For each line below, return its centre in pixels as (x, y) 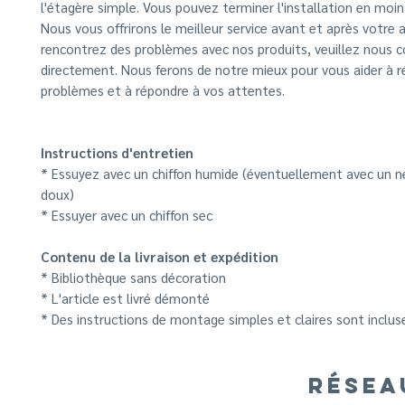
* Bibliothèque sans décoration (133, 277)
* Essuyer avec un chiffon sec (127, 215)
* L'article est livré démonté (125, 298)
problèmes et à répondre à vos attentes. (163, 90)
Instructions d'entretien (117, 152)
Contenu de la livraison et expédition (160, 256)
